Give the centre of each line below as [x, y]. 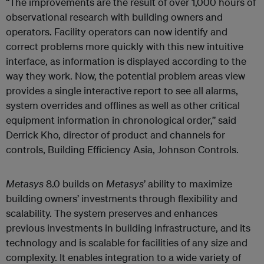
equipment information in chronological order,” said [121, 120]
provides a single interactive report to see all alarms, [122, 90]
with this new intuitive [194, 46]
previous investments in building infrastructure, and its [128, 228]
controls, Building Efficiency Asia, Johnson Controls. [122, 149]
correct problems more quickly [75, 46]
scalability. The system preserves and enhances [112, 213]
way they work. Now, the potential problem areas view [126, 76]
